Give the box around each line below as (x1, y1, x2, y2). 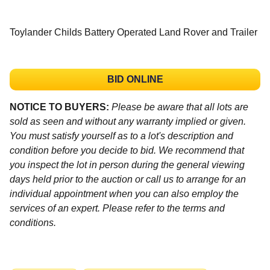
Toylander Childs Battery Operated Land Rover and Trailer (10, 27, 257, 37)
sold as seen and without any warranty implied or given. (10, 116, 246, 127)
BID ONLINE (107, 74, 163, 84)
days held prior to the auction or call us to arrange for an (10, 174, 246, 184)
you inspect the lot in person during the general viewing (10, 159, 245, 170)
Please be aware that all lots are (111, 101, 248, 112)
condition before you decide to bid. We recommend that (10, 145, 244, 155)
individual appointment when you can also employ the (10, 188, 239, 199)
